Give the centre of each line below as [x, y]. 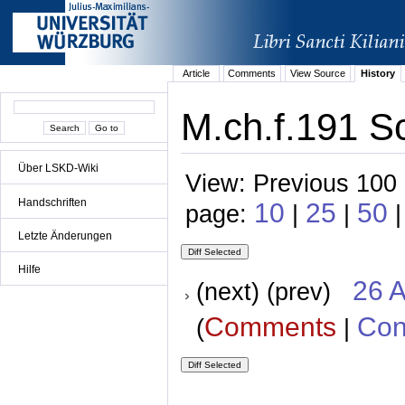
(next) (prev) [274, 292]
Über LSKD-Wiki [58, 169]
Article [196, 74]
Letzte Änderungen [65, 235]
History [377, 74]
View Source [317, 74]
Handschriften [52, 202]
